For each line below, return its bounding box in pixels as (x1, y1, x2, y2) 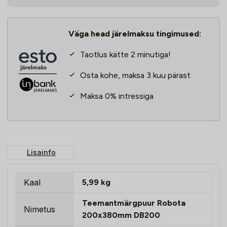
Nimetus (24, 204, 55, 215)
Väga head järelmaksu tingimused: (68, 29, 201, 39)
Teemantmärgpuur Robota (82, 198, 185, 208)
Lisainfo (26, 148, 56, 157)
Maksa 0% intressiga (78, 91, 154, 101)
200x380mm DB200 (82, 210, 160, 220)
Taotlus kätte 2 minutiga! (78, 50, 171, 60)
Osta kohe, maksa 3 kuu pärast (78, 70, 191, 81)
